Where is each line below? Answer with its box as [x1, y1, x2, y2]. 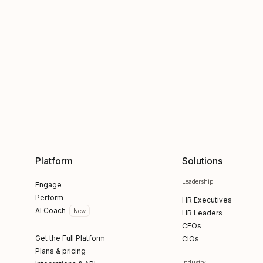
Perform [35, 193, 63, 202]
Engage [35, 180, 62, 189]
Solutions [181, 155, 222, 167]
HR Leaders [181, 208, 222, 217]
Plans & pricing [35, 247, 86, 255]
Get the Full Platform [35, 234, 105, 242]
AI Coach [35, 206, 66, 215]
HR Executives [181, 195, 232, 204]
